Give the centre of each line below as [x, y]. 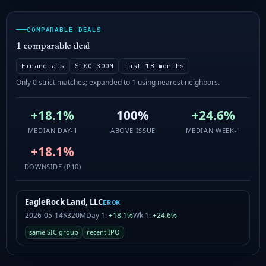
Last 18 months [154, 66]
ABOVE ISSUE [133, 130]
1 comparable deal [53, 46]
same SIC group [54, 232]
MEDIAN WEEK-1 [213, 130]
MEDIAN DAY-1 [53, 130]
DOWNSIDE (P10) [53, 166]
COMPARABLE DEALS [64, 29]
